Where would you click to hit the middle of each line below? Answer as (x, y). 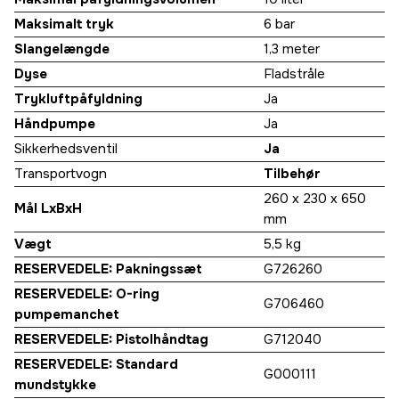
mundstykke (55, 385)
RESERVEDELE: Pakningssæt (108, 269)
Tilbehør (292, 174)
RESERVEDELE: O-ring (87, 294)
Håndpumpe (55, 124)
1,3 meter (292, 49)
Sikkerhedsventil (66, 149)
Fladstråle (294, 74)
